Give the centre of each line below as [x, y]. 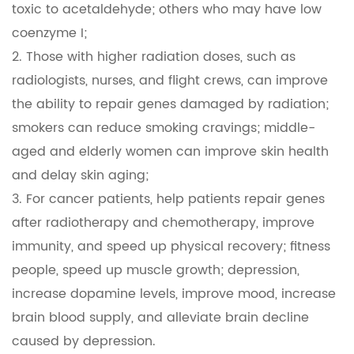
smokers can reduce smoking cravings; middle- [164, 128]
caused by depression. [84, 342]
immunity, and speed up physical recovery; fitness [171, 247]
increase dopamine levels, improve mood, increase [174, 294]
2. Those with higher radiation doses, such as [154, 57]
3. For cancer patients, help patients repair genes [168, 200]
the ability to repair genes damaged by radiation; [170, 105]
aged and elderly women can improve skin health [170, 152]
